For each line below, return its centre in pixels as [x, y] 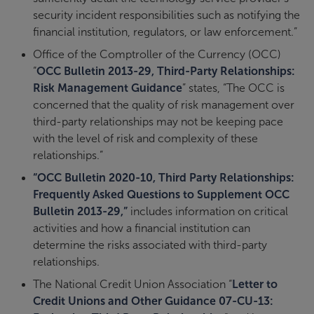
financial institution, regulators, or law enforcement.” [165, 32]
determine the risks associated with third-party [150, 245]
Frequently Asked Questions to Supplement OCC [161, 195]
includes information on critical [208, 212]
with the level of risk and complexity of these [145, 139]
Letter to [255, 285]
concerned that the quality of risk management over [164, 105]
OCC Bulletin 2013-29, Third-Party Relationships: [166, 71]
